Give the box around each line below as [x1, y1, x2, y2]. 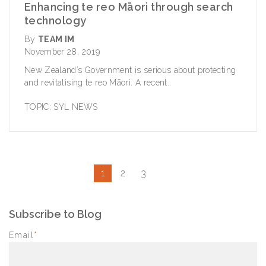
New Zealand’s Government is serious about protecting [24, 65, 236, 75]
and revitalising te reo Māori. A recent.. [24, 78, 172, 88]
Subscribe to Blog [9, 208, 102, 221]
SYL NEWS [53, 102, 98, 112]
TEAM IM [38, 34, 75, 45]
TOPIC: [24, 102, 52, 112]
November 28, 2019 [24, 47, 100, 57]
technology [24, 14, 87, 27]
